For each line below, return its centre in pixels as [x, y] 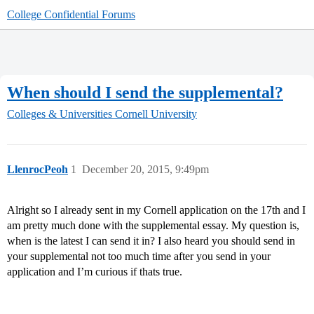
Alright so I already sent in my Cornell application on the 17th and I [156, 210]
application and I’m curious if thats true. [95, 272]
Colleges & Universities [60, 114]
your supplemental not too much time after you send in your [139, 257]
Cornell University [156, 114]
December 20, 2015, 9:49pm [145, 170]
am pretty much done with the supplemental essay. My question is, [153, 226]
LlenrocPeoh [37, 170]
